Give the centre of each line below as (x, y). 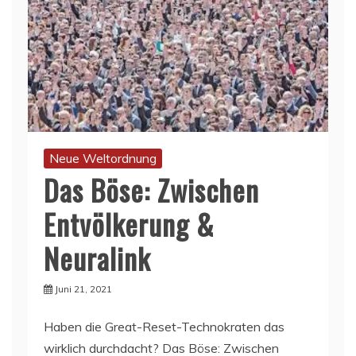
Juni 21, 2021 (83, 288)
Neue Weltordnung (103, 158)
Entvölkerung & (129, 223)
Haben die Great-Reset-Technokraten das (164, 326)
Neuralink (97, 257)
